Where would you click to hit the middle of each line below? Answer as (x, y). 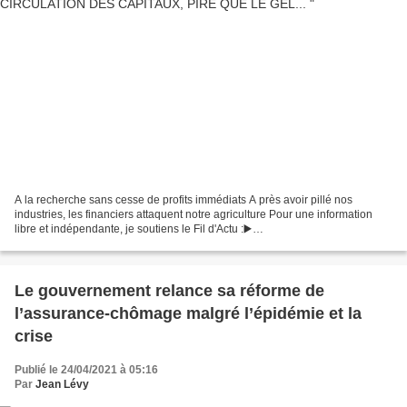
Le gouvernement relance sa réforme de (169, 290)
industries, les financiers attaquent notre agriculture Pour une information (194, 214)
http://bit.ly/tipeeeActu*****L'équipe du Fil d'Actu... (135, 243)
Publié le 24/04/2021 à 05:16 (86, 369)
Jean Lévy (62, 384)
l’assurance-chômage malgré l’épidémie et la (188, 313)
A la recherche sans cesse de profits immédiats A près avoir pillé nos (184, 199)
